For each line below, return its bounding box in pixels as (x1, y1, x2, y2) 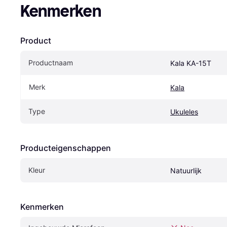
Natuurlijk (170, 166, 202, 175)
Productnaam (28, 58, 73, 67)
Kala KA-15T (170, 58, 211, 67)
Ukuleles (170, 107, 198, 116)
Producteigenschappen (20, 142, 111, 153)
